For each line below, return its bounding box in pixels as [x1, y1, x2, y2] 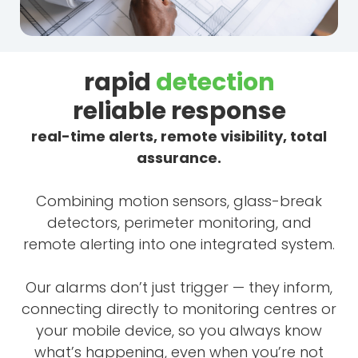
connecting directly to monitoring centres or [22, 299, 336, 320]
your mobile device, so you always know [36, 320, 322, 341]
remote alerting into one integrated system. [23, 234, 335, 255]
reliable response [72, 94, 286, 129]
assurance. [137, 148, 221, 169]
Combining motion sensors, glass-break [36, 191, 322, 212]
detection [155, 66, 275, 100]
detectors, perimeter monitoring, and [46, 213, 312, 233]
